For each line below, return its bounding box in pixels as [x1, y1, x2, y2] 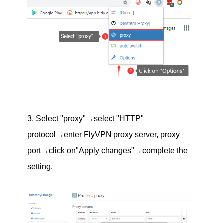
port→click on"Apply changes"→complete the [27, 146, 188, 155]
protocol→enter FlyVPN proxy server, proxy [27, 130, 180, 139]
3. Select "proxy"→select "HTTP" [27, 114, 144, 123]
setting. [27, 162, 53, 171]
